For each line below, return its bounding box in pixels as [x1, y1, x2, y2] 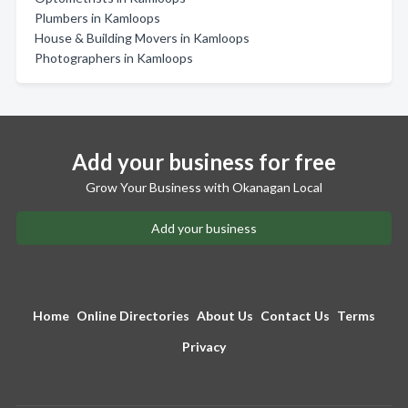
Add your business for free [72, 148, 336, 175]
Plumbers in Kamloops [35, 10, 160, 25]
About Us [197, 308, 253, 323]
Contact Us [260, 308, 330, 323]
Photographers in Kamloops [35, 50, 193, 66]
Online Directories [76, 308, 189, 323]
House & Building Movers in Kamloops [35, 30, 250, 46]
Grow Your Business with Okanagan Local [86, 179, 322, 195]
